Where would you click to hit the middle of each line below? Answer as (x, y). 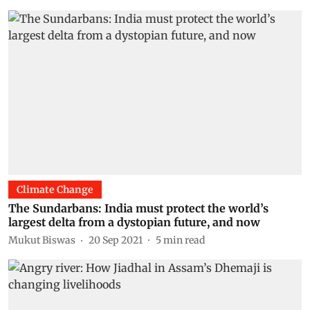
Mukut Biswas (42, 240)
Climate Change (55, 190)
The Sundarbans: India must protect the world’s (138, 208)
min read (184, 240)
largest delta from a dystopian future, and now (134, 222)
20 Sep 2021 (116, 240)
